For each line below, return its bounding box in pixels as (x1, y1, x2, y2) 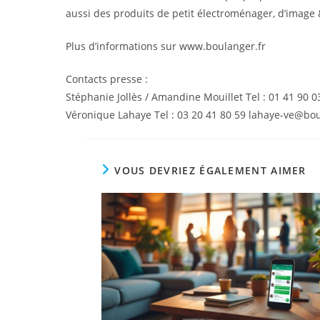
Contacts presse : (66, 72, 148, 86)
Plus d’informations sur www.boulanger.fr (66, 39, 266, 53)
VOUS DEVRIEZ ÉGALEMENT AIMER (114, 164, 306, 177)
